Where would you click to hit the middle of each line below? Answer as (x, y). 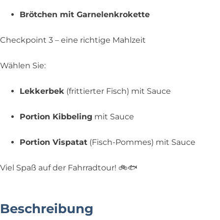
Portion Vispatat (54, 142)
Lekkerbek (42, 91)
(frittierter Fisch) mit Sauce (118, 91)
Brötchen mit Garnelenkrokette (85, 14)
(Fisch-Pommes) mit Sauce (141, 142)
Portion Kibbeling (56, 117)
